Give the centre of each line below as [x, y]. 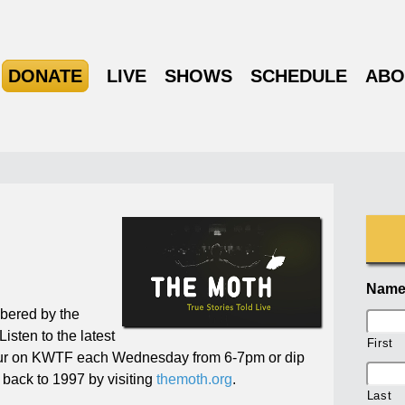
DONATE [45, 76]
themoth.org [195, 379]
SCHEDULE [299, 76]
